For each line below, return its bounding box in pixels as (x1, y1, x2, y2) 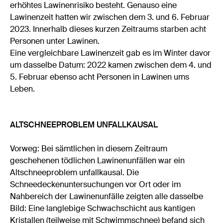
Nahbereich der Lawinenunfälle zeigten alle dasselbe (10, 191, 204, 202)
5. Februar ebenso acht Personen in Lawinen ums (10, 71, 190, 82)
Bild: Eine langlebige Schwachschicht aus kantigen (10, 203, 196, 214)
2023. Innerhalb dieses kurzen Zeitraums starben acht (10, 23, 207, 34)
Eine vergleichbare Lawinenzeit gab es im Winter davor (10, 47, 211, 58)
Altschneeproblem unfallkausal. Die (10, 167, 139, 178)
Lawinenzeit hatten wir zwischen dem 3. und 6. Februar (10, 11, 210, 22)
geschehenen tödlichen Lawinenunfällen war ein (10, 155, 185, 166)
